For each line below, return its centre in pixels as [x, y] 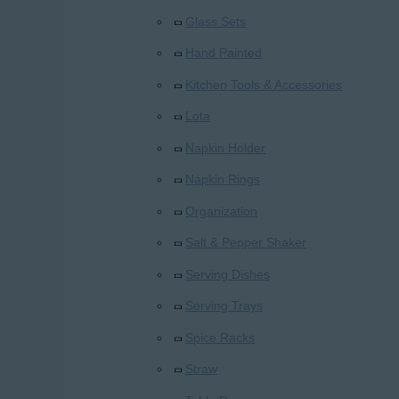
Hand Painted [224, 53]
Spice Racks [220, 337]
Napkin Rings [223, 179]
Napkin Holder [225, 147]
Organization [221, 211]
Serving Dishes [228, 274]
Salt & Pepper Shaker [246, 243]
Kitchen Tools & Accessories [264, 84]
